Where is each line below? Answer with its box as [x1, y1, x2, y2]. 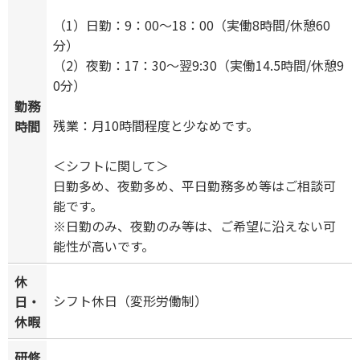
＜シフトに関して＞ [53, 156, 169, 176]
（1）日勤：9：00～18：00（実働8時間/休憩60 [53, 15, 330, 35]
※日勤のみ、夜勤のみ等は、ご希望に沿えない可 [53, 216, 336, 236]
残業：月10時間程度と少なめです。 [53, 116, 259, 136]
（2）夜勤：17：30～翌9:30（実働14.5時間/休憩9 [53, 55, 344, 76]
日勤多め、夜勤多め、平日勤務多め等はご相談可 [53, 176, 336, 196]
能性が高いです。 [53, 236, 154, 256]
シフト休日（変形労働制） [53, 291, 207, 311]
